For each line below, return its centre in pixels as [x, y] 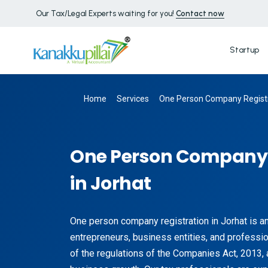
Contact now [200, 13]
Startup [244, 50]
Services [133, 98]
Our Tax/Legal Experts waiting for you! [106, 13]
